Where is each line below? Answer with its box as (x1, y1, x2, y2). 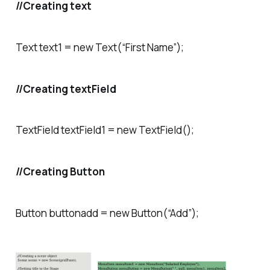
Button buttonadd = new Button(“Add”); (15, 206, 199, 221)
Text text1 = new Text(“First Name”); (15, 40, 184, 54)
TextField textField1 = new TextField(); (15, 123, 194, 137)
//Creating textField (15, 81, 116, 96)
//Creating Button (15, 165, 105, 179)
